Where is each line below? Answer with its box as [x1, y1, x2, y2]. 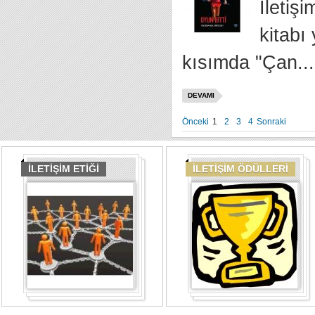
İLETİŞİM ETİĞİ [28, 163, 99, 174]
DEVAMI [187, 91, 214, 99]
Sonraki [256, 117, 286, 127]
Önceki [181, 117, 209, 127]
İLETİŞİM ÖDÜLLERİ [193, 163, 288, 174]
